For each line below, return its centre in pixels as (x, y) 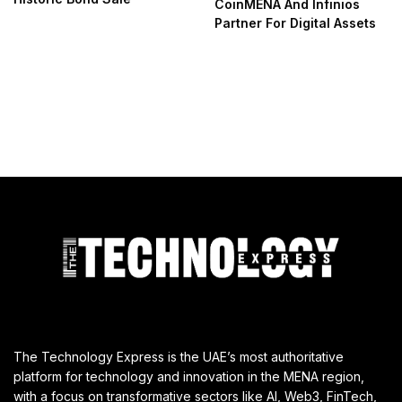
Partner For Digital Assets (295, 22)
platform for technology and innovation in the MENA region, (189, 376)
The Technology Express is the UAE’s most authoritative (179, 356)
